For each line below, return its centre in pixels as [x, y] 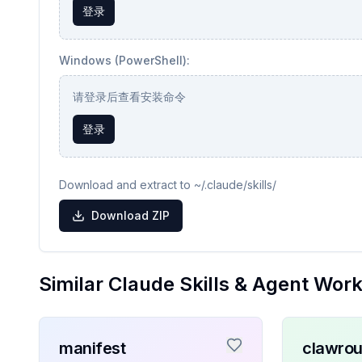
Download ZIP [130, 215]
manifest [92, 348]
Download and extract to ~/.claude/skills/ [168, 185]
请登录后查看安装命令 [129, 97]
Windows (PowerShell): [124, 60]
